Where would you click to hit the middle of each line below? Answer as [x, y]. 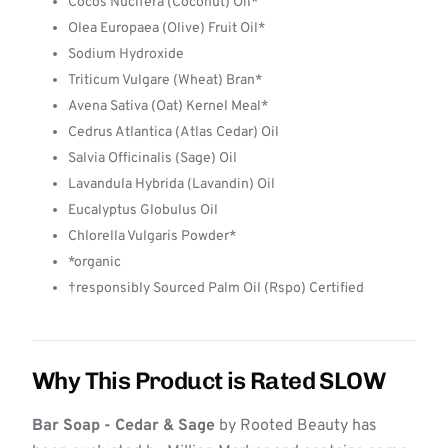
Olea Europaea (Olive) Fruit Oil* [166, 28]
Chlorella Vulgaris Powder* [152, 236]
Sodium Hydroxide [126, 54]
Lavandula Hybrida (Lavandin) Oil [171, 184]
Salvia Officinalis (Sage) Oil [152, 158]
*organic [94, 262]
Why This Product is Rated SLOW [208, 380]
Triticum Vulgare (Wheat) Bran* [165, 80]
